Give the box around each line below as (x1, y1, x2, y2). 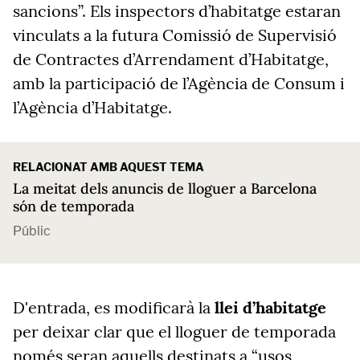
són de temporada (13, 197, 134, 215)
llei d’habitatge (215, 297, 326, 317)
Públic (13, 223, 51, 239)
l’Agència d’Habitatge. (13, 97, 172, 117)
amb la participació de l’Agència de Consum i (13, 73, 345, 93)
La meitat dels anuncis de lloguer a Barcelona (13, 179, 317, 198)
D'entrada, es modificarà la (13, 297, 215, 317)
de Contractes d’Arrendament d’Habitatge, (13, 49, 329, 69)
